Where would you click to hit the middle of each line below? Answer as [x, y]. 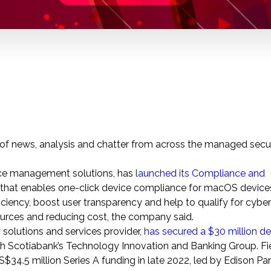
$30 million [233, 232]
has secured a [176, 232]
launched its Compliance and [200, 174]
